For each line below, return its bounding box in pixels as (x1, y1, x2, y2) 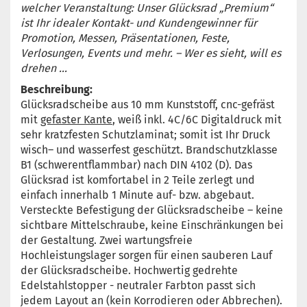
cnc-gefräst (221, 98, 275, 111)
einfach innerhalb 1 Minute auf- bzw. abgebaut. (21, 188, 254, 201)
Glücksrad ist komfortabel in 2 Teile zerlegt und (21, 173, 255, 186)
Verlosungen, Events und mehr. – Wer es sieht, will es (21, 47, 281, 60)
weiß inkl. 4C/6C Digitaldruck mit (118, 113, 282, 126)
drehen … (21, 62, 67, 75)
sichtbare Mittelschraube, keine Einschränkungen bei (21, 219, 284, 232)
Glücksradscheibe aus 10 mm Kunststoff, (21, 98, 221, 111)
